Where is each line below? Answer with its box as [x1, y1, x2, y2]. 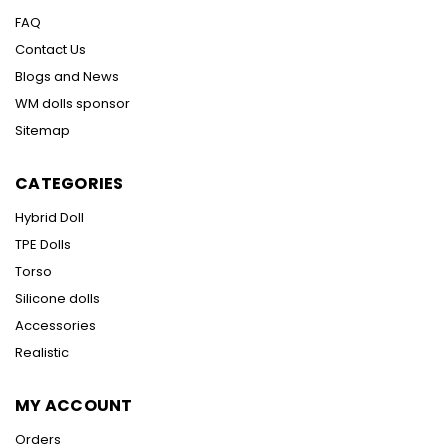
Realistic [15, 343, 69, 363]
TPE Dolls [15, 235, 71, 255]
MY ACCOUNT [15, 394, 133, 418]
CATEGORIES [15, 172, 124, 196]
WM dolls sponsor [15, 94, 130, 114]
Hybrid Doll [15, 208, 84, 228]
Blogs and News [15, 67, 119, 87]
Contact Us [15, 40, 86, 60]
